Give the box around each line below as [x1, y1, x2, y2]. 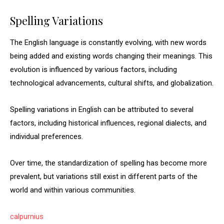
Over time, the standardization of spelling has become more [10, 158, 207, 167]
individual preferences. [10, 132, 83, 141]
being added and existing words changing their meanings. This [10, 51, 212, 60]
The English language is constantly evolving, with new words [10, 38, 206, 47]
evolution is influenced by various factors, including [10, 65, 177, 74]
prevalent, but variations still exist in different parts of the [10, 172, 197, 181]
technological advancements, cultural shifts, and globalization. [10, 78, 213, 87]
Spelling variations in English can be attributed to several [10, 105, 193, 114]
